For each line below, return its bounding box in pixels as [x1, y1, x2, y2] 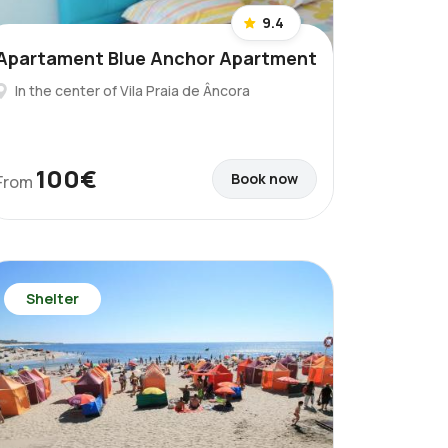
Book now [231, 169, 298, 188]
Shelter [26, 289, 79, 308]
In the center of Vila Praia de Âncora [15, 81, 250, 100]
